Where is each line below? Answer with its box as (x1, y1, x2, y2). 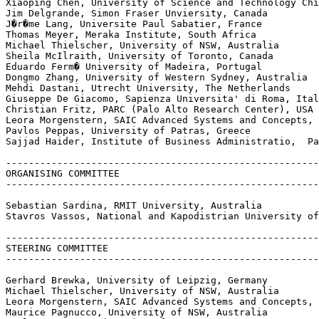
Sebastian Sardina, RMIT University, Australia (6, 199, 262, 211)
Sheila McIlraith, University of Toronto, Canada (6, 50, 273, 61)
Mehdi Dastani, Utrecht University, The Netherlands (6, 82, 291, 93)
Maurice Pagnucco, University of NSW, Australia (6, 306, 268, 318)
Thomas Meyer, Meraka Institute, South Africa (6, 28, 256, 40)
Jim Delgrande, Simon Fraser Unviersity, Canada (6, 7, 268, 19)
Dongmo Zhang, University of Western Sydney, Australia (6, 71, 308, 83)
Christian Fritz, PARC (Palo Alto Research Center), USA (6, 103, 313, 115)
